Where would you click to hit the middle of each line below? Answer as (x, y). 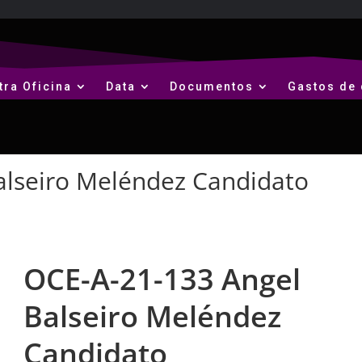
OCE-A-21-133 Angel (162, 279)
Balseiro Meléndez (152, 316)
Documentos (211, 86)
